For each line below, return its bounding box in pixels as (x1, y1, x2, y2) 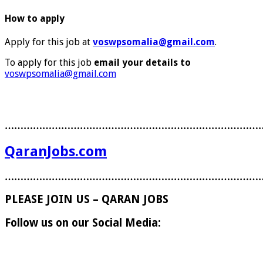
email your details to (94, 56, 191, 68)
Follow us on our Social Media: (5, 217, 161, 230)
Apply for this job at (5, 36, 93, 48)
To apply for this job (5, 56, 94, 68)
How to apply (5, 12, 65, 24)
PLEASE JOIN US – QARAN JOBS (5, 193, 168, 206)
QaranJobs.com (5, 143, 107, 160)
